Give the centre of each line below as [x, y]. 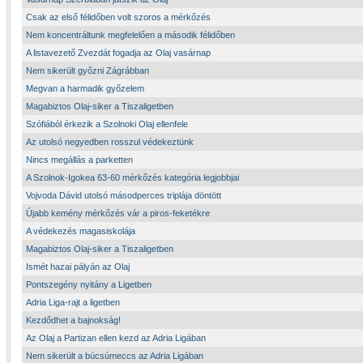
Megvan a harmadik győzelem [85, 88]
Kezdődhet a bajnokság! [73, 320]
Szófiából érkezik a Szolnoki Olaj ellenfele [107, 124]
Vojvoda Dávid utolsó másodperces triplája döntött [124, 195]
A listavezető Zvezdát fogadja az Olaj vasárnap [118, 53]
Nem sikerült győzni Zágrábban [88, 70]
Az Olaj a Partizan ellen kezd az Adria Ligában [116, 338]
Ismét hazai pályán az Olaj [78, 267]
